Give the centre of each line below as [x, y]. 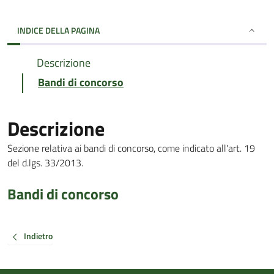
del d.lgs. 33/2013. [45, 163]
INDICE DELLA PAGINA [58, 30]
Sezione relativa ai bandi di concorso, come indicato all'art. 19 [131, 148]
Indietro [38, 236]
